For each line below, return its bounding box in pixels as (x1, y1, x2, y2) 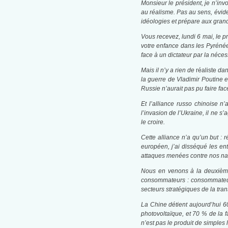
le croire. (140, 119, 165, 126)
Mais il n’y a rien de (140, 67, 196, 74)
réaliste (196, 67, 218, 74)
